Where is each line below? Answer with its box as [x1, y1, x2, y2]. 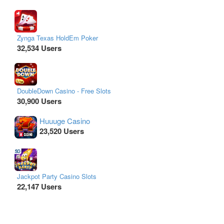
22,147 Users [17, 180, 61, 192]
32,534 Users [17, 42, 61, 53]
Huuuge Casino [39, 115, 90, 126]
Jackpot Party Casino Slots [17, 171, 96, 181]
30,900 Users [17, 95, 61, 106]
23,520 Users [39, 125, 84, 136]
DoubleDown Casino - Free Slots [17, 85, 111, 95]
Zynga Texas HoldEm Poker [17, 32, 98, 42]
